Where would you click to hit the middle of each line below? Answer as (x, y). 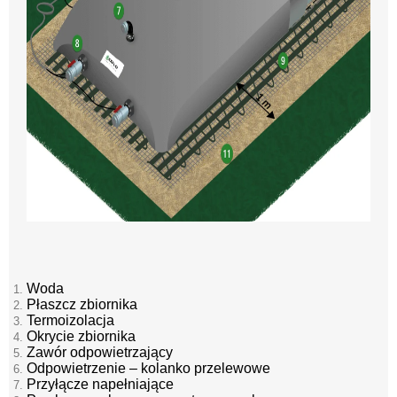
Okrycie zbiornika (81, 337)
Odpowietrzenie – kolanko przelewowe (148, 369)
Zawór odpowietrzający (100, 353)
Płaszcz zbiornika (82, 305)
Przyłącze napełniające (100, 385)
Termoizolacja (70, 321)
